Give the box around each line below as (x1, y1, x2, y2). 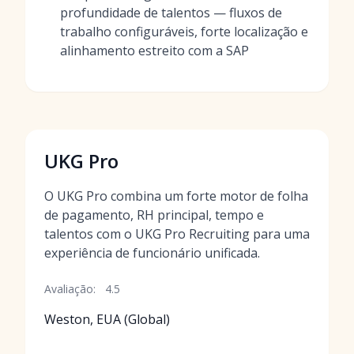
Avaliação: (44, 281, 96, 296)
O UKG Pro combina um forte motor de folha (44, 187, 308, 205)
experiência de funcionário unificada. (44, 244, 260, 262)
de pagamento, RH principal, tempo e (44, 206, 264, 224)
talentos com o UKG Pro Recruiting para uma (44, 225, 310, 243)
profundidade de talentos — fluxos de (60, 4, 282, 21)
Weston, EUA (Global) (44, 311, 170, 328)
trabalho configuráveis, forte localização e (60, 23, 308, 40)
